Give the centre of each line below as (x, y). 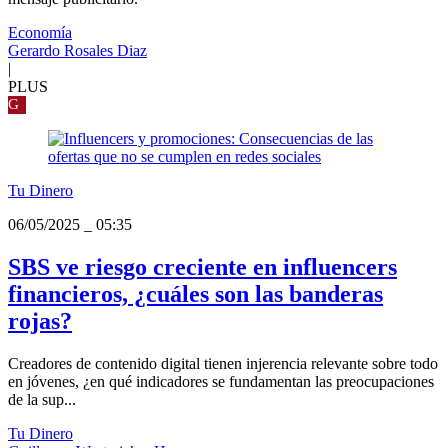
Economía (40, 33)
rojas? (40, 321)
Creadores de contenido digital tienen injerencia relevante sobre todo (223, 364)
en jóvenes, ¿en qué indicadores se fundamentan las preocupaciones (221, 382)
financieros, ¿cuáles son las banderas (195, 294)
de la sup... (42, 400)
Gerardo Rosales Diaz (77, 51)
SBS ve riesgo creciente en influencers (202, 267)
